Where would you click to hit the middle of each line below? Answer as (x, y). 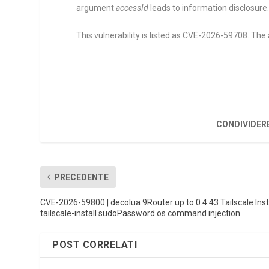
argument (96, 8)
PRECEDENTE (82, 177)
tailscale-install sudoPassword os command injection (141, 213)
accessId (132, 8)
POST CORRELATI (95, 244)
